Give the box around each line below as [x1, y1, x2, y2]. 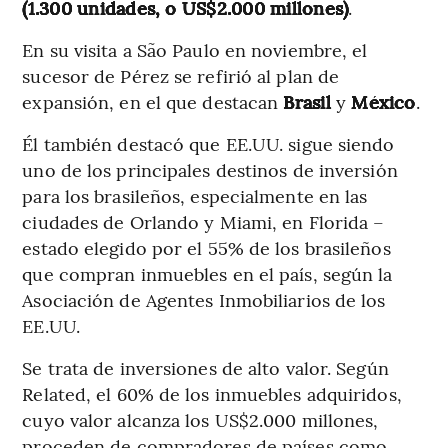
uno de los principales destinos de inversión [22, 157, 398, 183]
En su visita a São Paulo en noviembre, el [22, 37, 368, 63]
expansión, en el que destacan [22, 89, 284, 115]
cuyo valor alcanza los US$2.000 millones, [22, 407, 379, 433]
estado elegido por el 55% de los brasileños [22, 235, 391, 261]
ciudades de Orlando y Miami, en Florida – [22, 209, 385, 235]
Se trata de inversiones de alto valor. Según [22, 355, 389, 381]
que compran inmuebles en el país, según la [22, 261, 393, 287]
